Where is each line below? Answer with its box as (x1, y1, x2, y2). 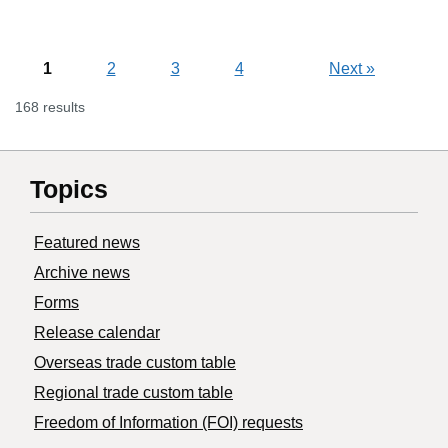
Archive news (34, 264, 130, 282)
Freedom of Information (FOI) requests (34, 414, 303, 432)
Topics (30, 175, 108, 204)
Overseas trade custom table (34, 354, 236, 372)
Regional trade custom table (34, 384, 233, 402)
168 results (15, 99, 85, 116)
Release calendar (34, 324, 160, 342)
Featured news (34, 234, 140, 252)
